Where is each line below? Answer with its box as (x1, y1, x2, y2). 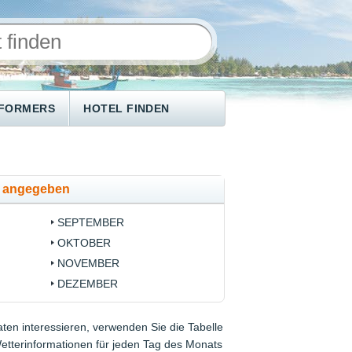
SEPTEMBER (57, 216, 124, 229)
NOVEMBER (57, 257, 119, 270)
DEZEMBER (57, 277, 118, 291)
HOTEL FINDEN (83, 102, 170, 115)
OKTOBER (57, 236, 111, 250)
